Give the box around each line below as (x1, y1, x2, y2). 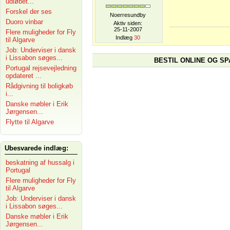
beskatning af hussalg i (6, 159, 74, 166)
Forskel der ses (6, 8, 52, 15)
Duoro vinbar (6, 18, 43, 26)
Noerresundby (110, 12, 146, 18)
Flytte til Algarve (6, 118, 54, 126)
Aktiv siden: (113, 20, 142, 26)
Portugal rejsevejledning (6, 64, 76, 72)
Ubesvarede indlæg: (5, 144, 68, 152)
